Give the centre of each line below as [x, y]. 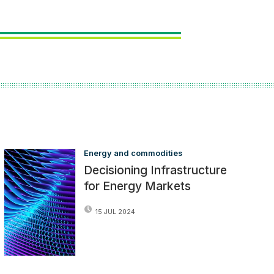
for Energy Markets [138, 186]
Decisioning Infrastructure [156, 170]
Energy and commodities [133, 153]
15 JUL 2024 [116, 212]
